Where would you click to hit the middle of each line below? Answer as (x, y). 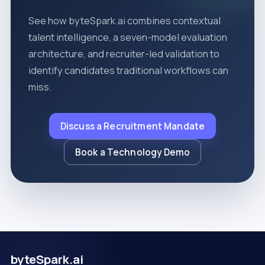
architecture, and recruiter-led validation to (124, 54)
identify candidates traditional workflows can (128, 70)
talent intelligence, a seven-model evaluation (127, 37)
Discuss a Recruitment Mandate (132, 126)
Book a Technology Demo (132, 152)
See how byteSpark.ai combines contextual (124, 21)
